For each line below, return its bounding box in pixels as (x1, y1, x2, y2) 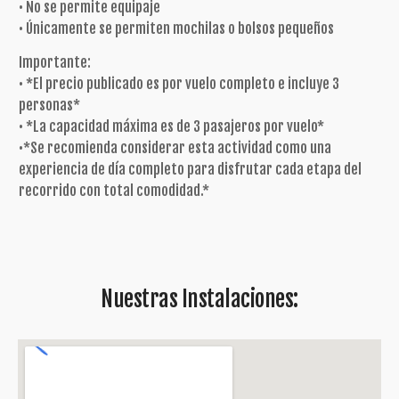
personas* (19, 95, 80, 114)
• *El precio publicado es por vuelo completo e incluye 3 (19, 74, 339, 93)
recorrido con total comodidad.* (19, 181, 209, 199)
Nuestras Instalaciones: (101, 285, 298, 313)
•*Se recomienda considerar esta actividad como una (19, 138, 331, 157)
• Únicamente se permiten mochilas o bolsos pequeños (19, 19, 334, 37)
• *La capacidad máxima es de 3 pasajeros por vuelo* (19, 117, 324, 135)
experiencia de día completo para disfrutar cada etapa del (19, 159, 362, 178)
